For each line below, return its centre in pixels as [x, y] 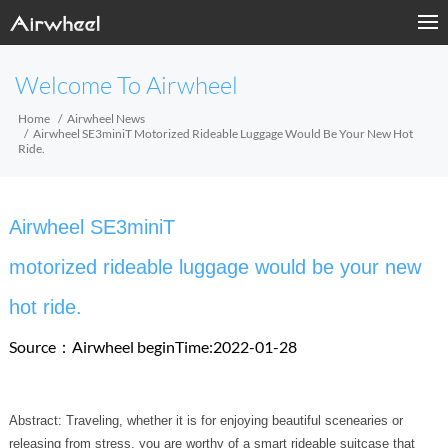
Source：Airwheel [72, 346]
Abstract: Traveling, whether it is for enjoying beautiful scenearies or [205, 420]
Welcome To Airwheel [126, 86]
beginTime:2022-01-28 [216, 346]
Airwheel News [106, 118]
